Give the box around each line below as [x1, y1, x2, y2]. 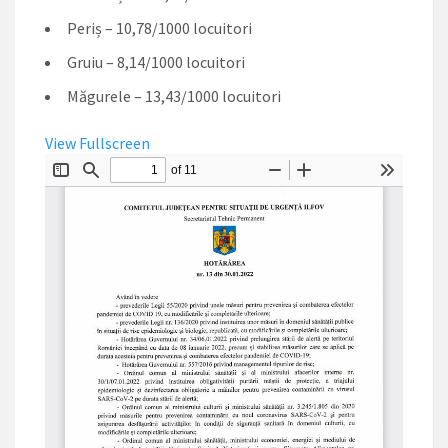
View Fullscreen [45, 133, 150, 153]
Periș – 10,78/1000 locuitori [67, 18, 252, 38]
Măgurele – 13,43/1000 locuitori [67, 86, 281, 106]
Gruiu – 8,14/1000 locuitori [67, 52, 245, 72]
